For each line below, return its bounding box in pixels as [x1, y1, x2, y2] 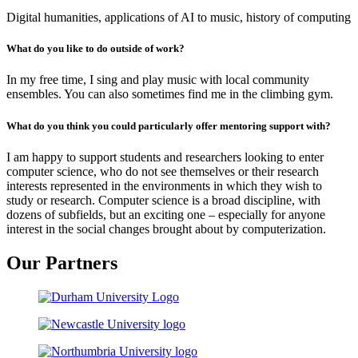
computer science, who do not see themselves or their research [6, 164, 319, 178]
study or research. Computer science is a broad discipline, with [6, 193, 320, 207]
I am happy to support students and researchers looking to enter [6, 149, 324, 164]
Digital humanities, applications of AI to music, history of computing [6, 10, 351, 25]
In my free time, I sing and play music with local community [6, 73, 309, 87]
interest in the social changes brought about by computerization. [6, 221, 326, 236]
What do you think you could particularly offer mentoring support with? [6, 119, 331, 132]
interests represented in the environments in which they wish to [6, 178, 322, 193]
